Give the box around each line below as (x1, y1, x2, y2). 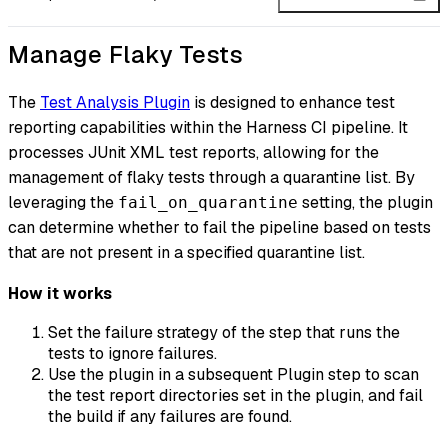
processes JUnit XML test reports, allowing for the (8, 142, 379, 164)
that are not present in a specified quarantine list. (8, 242, 365, 264)
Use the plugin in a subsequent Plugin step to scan (48, 364, 419, 386)
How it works (8, 283, 112, 305)
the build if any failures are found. (48, 406, 292, 428)
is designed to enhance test (190, 92, 395, 114)
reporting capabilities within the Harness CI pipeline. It (8, 117, 408, 139)
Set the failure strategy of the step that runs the (48, 322, 400, 344)
